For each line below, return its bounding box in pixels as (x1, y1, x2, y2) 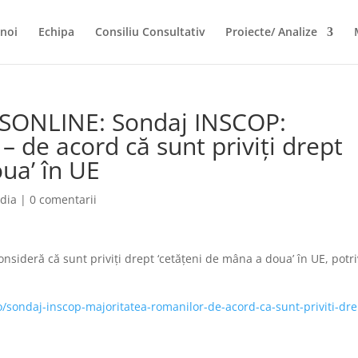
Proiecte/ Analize (225, 24, 317, 39)
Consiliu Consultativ (95, 24, 205, 39)
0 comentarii (30, 192, 97, 207)
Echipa (38, 24, 74, 39)
